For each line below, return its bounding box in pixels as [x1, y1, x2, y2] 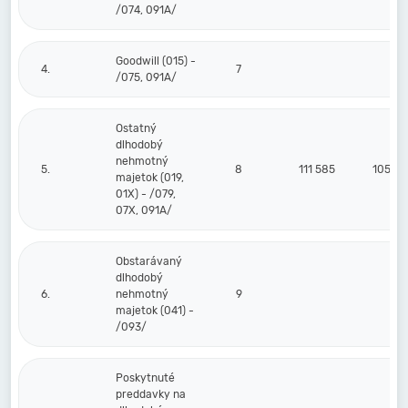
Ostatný [116, 122, 157, 135]
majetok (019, [116, 171, 184, 184]
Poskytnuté [116, 372, 175, 384]
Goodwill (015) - [116, 55, 196, 67]
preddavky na [116, 388, 186, 401]
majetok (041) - [116, 304, 194, 317]
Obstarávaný [116, 255, 182, 268]
